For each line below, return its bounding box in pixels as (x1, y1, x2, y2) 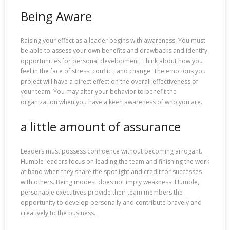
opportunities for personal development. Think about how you (21, 56, 203, 66)
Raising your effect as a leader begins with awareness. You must (21, 36, 205, 45)
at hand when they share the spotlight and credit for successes (21, 167, 202, 176)
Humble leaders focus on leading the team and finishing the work (21, 157, 209, 166)
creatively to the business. (21, 208, 95, 217)
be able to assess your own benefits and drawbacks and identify (21, 46, 207, 55)
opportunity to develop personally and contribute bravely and (21, 198, 202, 207)
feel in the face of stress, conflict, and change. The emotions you (21, 67, 206, 76)
